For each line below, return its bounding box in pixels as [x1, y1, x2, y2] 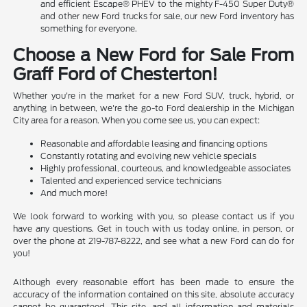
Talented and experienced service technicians [40, 175, 222, 186]
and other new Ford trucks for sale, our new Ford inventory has [40, 11, 294, 22]
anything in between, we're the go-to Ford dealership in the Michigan [13, 103, 294, 114]
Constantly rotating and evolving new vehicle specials [40, 151, 257, 162]
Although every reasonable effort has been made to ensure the [13, 277, 294, 288]
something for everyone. [40, 23, 138, 34]
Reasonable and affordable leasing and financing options [40, 138, 268, 149]
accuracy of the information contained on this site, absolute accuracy [13, 289, 294, 300]
